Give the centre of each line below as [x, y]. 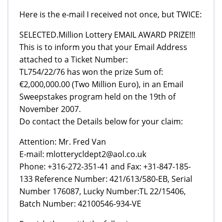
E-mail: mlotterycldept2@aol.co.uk [83, 154]
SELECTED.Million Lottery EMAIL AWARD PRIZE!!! [107, 34]
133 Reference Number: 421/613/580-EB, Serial [106, 179]
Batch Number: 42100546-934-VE [80, 203]
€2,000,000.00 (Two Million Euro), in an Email [101, 84]
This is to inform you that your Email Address [103, 47]
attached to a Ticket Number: [74, 59]
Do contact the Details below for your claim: [101, 121]
